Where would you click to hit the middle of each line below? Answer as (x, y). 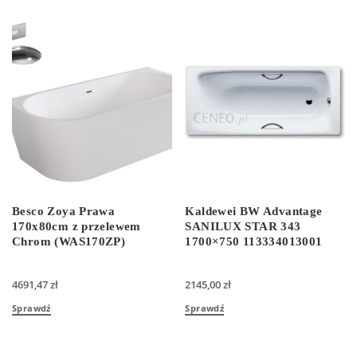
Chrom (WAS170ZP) (69, 242)
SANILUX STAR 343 (243, 227)
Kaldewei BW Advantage (254, 212)
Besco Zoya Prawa (64, 212)
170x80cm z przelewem (76, 227)
